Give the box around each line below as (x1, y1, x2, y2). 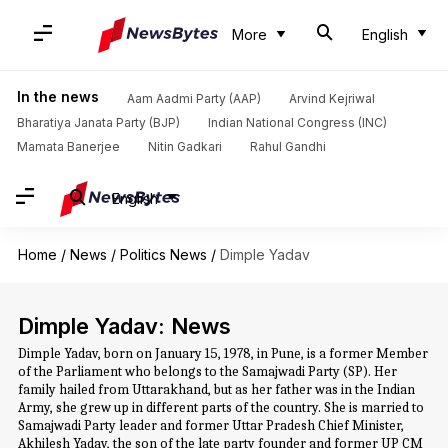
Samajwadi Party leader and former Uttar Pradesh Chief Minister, (17, 417, 404, 434)
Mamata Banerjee (16, 139, 120, 154)
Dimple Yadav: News (17, 313, 231, 339)
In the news (16, 88, 99, 105)
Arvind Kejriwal (288, 91, 375, 106)
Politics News (119, 246, 207, 263)
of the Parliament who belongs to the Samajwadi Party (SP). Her (17, 363, 397, 380)
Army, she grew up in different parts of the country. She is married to (17, 399, 424, 416)
